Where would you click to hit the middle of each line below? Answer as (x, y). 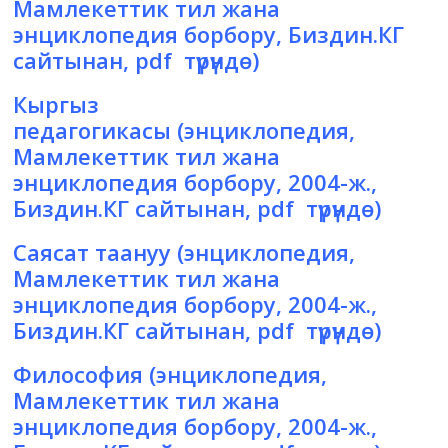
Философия (78, 374)
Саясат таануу (92, 252)
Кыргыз (56, 104)
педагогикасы (92, 130)
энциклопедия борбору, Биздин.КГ (209, 34)
